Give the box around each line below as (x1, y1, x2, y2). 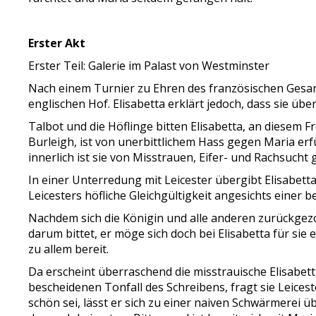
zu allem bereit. (28, 241, 109, 257)
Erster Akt (28, 35, 86, 51)
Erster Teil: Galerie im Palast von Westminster (28, 58, 270, 73)
